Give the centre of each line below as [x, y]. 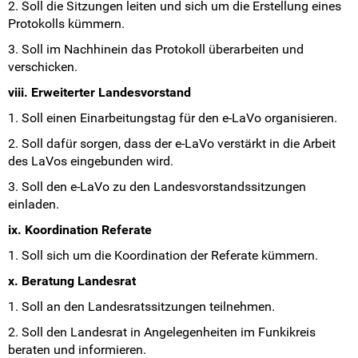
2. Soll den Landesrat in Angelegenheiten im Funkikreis [162, 332]
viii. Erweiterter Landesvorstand [99, 93]
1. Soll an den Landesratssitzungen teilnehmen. [141, 307]
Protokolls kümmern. [66, 24]
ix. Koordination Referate [80, 230]
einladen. [34, 205]
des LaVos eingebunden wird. [91, 161]
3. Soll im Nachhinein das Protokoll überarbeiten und [156, 50]
